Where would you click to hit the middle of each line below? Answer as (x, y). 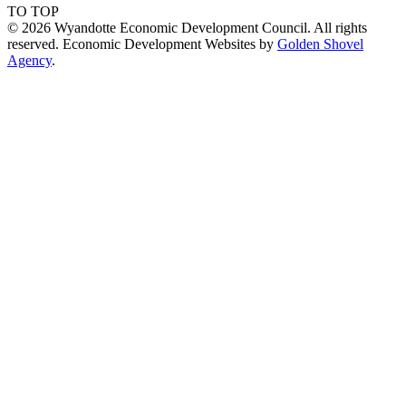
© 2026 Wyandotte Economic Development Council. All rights (187, 27)
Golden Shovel (320, 43)
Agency (29, 60)
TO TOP (33, 11)
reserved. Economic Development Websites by (142, 43)
